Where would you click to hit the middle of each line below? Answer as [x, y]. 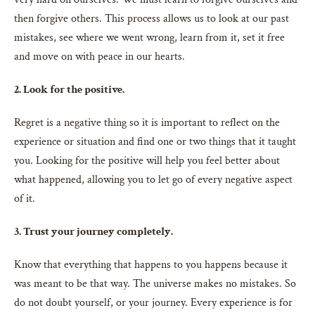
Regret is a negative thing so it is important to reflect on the [147, 122]
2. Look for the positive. [69, 89]
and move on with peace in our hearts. [99, 56]
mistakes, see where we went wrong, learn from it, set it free [149, 37]
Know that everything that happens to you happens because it [151, 264]
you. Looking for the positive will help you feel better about [147, 160]
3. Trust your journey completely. [94, 231]
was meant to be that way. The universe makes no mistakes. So [155, 283]
